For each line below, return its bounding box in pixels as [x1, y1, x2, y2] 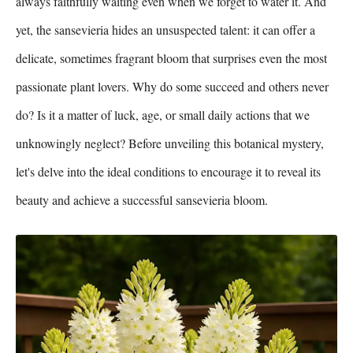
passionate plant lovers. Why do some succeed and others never [16, 78, 329, 95]
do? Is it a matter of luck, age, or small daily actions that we [16, 106, 310, 123]
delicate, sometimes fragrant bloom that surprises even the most [16, 50, 327, 66]
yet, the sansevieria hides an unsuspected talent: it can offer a [16, 21, 315, 38]
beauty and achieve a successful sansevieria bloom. [16, 191, 268, 208]
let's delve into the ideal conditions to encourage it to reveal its [16, 163, 321, 180]
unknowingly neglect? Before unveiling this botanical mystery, [16, 135, 324, 151]
